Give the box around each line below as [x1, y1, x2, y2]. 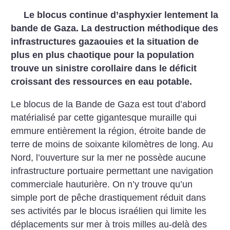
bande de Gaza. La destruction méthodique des [11, 23, 219, 33]
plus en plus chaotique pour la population [11, 50, 195, 60]
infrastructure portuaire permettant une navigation [11, 165, 214, 176]
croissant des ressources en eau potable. [11, 76, 193, 87]
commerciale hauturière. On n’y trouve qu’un [11, 179, 193, 189]
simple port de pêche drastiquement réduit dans [11, 192, 206, 203]
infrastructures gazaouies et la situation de [11, 36, 199, 47]
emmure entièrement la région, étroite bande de [11, 125, 206, 136]
